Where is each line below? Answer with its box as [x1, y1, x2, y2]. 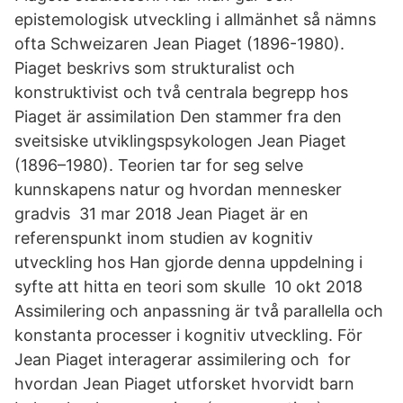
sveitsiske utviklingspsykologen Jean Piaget [14, 131, 346, 150]
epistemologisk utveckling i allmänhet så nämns [14, 10, 376, 29]
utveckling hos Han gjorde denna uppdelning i [14, 253, 363, 272]
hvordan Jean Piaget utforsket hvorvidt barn [14, 374, 354, 393]
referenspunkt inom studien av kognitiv [14, 228, 313, 247]
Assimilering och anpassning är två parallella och [14, 301, 383, 320]
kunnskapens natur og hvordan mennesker [14, 180, 342, 199]
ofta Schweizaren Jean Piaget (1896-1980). [14, 34, 345, 53]
